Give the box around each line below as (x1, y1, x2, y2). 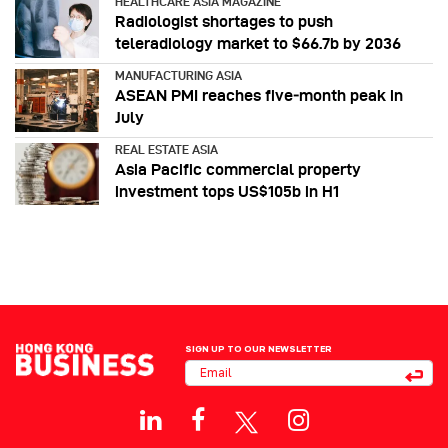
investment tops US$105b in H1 (115, 182, 339, 200)
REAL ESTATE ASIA (115, 142, 218, 156)
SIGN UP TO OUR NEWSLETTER (185, 343, 332, 355)
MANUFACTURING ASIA (115, 68, 242, 82)
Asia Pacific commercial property (115, 160, 361, 178)
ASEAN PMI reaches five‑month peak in (115, 86, 403, 104)
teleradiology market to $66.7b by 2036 (115, 34, 401, 52)
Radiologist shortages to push (115, 12, 333, 30)
